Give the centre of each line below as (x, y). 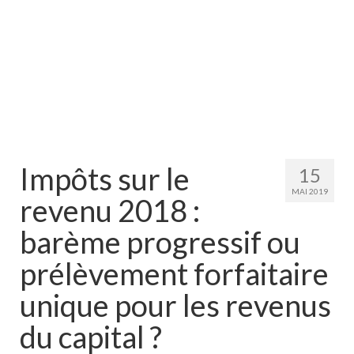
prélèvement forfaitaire (174, 273)
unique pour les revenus (175, 305)
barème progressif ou (160, 241)
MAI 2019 (310, 191)
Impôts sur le (105, 178)
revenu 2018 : (110, 210)
